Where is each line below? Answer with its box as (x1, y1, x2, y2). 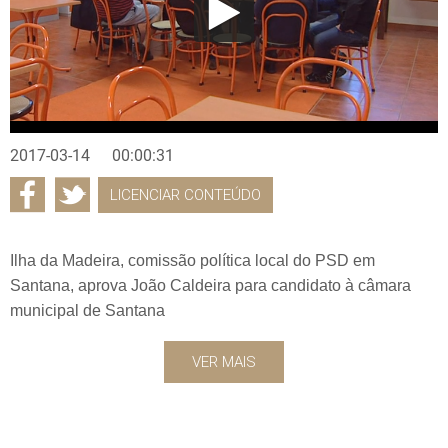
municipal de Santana (10, 301, 165, 319)
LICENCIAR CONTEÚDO (110, 185, 261, 204)
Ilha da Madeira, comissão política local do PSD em (10, 251, 375, 269)
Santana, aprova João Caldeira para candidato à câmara (10, 276, 411, 294)
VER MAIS (192, 352, 256, 371)
